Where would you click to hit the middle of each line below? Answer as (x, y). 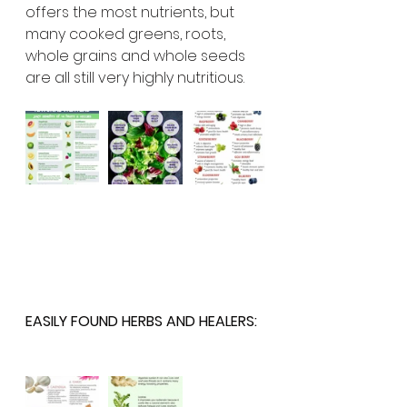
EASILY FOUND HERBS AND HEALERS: (141, 321)
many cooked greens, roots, (127, 34)
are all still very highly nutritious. (137, 78)
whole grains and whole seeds (137, 56)
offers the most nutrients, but (132, 12)
